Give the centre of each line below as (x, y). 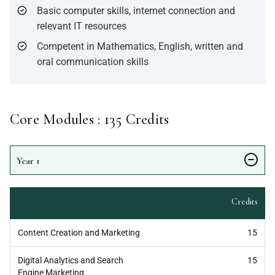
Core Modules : (57, 119)
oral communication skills (94, 61)
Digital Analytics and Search (71, 260)
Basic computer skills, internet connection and (136, 10)
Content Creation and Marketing (79, 232)
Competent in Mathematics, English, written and (140, 46)
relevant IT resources (82, 26)
